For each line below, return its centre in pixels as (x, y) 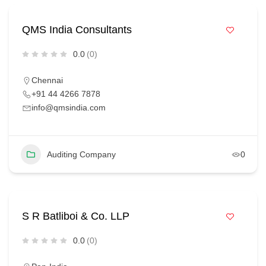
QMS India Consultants (77, 30)
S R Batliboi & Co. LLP (75, 216)
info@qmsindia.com (68, 107)
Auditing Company (81, 154)
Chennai (47, 80)
